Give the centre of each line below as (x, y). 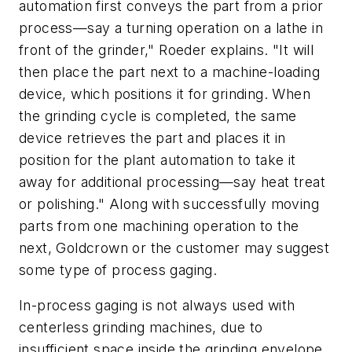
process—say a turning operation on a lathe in (171, 27)
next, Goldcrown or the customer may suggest (174, 247)
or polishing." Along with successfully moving (169, 203)
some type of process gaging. (118, 269)
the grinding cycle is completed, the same (158, 115)
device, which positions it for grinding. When (165, 93)
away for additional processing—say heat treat (172, 181)
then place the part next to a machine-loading (169, 71)
